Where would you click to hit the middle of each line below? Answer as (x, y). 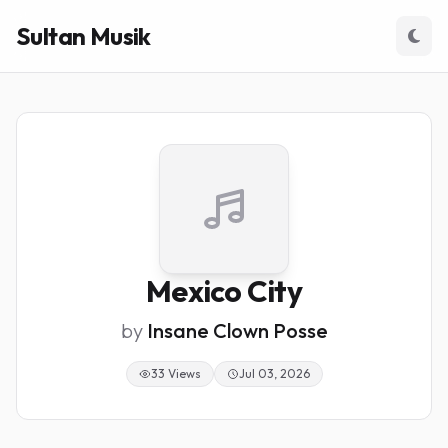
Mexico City (224, 291)
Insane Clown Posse (237, 330)
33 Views (175, 373)
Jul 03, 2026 (274, 373)
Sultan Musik (83, 36)
